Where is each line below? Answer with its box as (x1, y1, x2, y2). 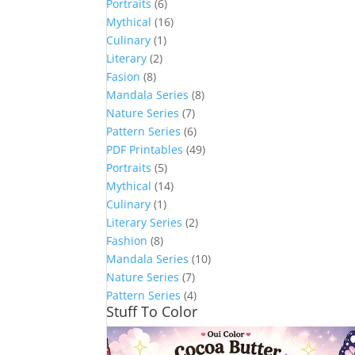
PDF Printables (106, 142, 184, 158)
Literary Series (106, 215, 183, 231)
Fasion (106, 69, 141, 85)
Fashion (106, 233, 148, 249)
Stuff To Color (106, 302, 198, 322)
